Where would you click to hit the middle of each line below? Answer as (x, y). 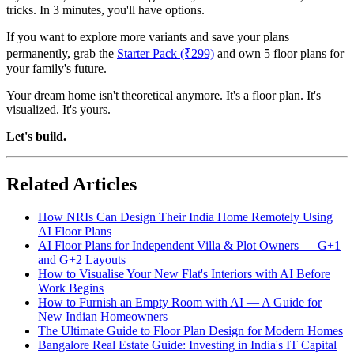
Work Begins (71, 288)
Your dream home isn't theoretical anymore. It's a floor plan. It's (164, 95)
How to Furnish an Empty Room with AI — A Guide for (180, 303)
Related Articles (72, 184)
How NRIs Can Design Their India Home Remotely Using (185, 217)
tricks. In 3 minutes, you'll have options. (105, 9)
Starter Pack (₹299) (166, 53)
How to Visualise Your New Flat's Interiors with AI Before (184, 274)
